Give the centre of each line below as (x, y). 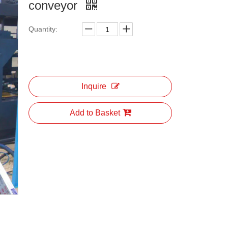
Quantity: (43, 29)
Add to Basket (95, 113)
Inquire (94, 86)
